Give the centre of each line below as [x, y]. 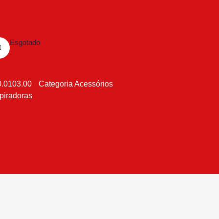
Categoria [56, 84]
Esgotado [25, 42]
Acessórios [94, 84]
